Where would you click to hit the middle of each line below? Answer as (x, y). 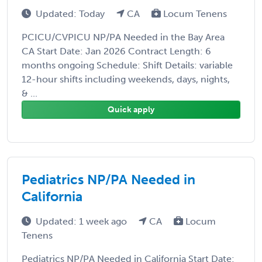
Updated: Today (71, 13)
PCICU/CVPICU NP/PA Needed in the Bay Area (123, 37)
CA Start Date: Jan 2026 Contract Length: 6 (116, 51)
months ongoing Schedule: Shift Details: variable (127, 65)
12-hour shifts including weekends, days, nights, (126, 79)
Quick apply (131, 109)
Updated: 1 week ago (82, 221)
